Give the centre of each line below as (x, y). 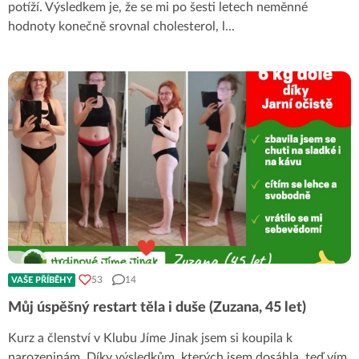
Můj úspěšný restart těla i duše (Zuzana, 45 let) (157, 307)
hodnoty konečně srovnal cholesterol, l (117, 27)
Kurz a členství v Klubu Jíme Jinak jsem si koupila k (150, 338)
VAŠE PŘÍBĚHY (42, 280)
